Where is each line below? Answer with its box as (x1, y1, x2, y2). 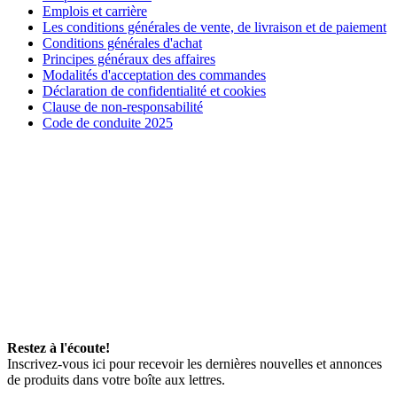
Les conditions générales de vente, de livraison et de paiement (43, 19, 386, 35)
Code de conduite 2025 (43, 115, 173, 131)
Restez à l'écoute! (7, 340, 110, 356)
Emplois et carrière (43, 4, 147, 19)
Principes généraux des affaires (43, 51, 215, 67)
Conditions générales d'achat (43, 35, 202, 51)
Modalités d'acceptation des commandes (43, 67, 266, 83)
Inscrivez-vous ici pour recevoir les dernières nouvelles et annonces (7, 356, 382, 372)
